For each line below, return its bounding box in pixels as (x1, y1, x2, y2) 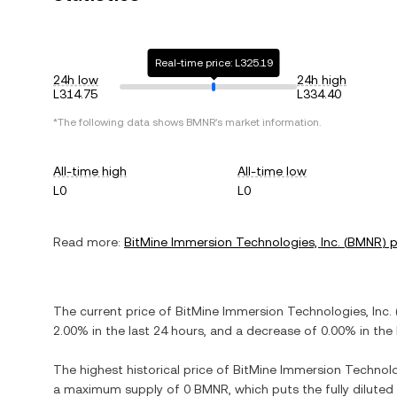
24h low (53, 73, 98, 87)
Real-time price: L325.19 (154, 57, 273, 69)
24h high (297, 73, 346, 87)
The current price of (53, 304, 175, 318)
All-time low (237, 164, 307, 178)
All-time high (53, 164, 127, 178)
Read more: (53, 235, 121, 249)
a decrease (236, 323, 300, 338)
